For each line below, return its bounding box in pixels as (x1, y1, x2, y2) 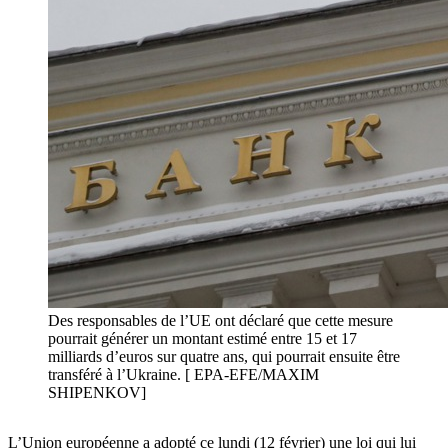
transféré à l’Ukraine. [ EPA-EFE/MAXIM (48, 366, 319, 384)
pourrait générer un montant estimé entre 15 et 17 (48, 330, 357, 348)
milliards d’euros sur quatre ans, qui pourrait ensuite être (48, 348, 400, 366)
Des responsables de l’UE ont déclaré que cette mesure (48, 312, 393, 330)
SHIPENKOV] (48, 384, 146, 402)
